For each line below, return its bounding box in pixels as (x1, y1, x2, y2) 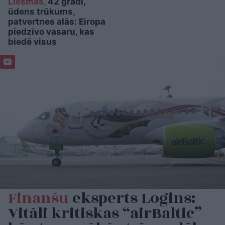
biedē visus (8, 37, 57, 47)
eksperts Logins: (69, 187, 195, 210)
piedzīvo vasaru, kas (8, 27, 94, 37)
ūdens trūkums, (8, 7, 75, 17)
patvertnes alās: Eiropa (8, 17, 105, 27)
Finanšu (8, 187, 69, 210)
